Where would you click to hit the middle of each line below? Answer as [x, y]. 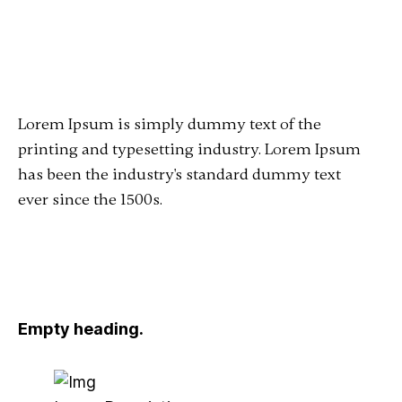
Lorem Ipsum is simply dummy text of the [169, 124]
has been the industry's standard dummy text [179, 174]
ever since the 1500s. [90, 199]
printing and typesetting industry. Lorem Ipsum [189, 149]
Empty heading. [80, 329]
